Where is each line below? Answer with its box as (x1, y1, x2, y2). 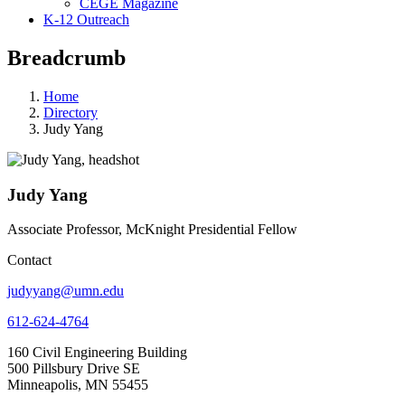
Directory (43, 104, 98, 120)
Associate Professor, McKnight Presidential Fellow (7, 221, 297, 238)
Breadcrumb (7, 45, 126, 70)
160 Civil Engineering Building (7, 344, 187, 361)
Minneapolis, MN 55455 (7, 377, 148, 393)
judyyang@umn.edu (7, 283, 124, 299)
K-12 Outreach (43, 12, 129, 27)
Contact (7, 252, 52, 268)
